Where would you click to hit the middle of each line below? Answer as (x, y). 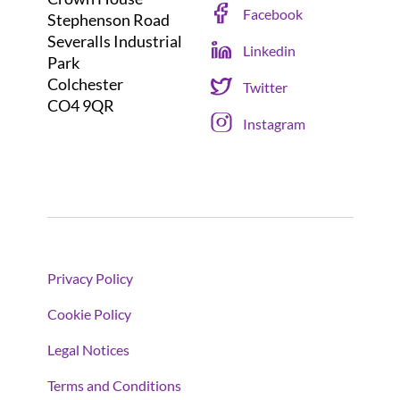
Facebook (273, 13)
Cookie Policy (89, 314)
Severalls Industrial (114, 42)
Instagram (274, 123)
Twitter (265, 87)
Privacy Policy (90, 279)
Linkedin (269, 50)
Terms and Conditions (114, 386)
